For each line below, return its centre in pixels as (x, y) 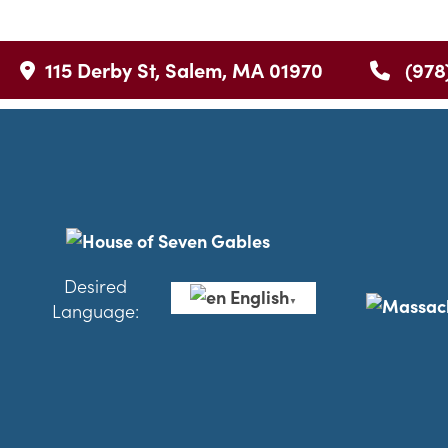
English (260, 296)
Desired (96, 285)
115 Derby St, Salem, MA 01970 (184, 69)
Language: (96, 310)
